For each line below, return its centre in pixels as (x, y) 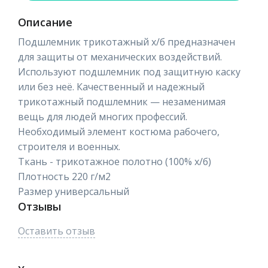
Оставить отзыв (57, 231)
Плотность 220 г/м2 (64, 177)
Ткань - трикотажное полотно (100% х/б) (115, 162)
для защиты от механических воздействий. (120, 57)
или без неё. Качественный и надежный (111, 87)
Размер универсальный (74, 192)
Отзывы (39, 207)
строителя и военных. (69, 147)
